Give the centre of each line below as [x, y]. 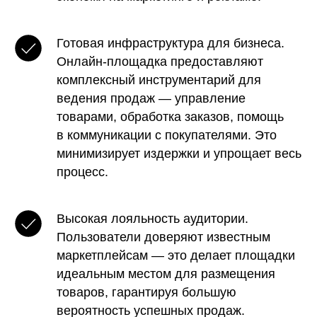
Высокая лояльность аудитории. [152, 219]
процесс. [82, 172]
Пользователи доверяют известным [163, 237]
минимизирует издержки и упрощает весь [179, 154]
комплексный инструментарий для [159, 80]
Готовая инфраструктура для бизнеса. [171, 44]
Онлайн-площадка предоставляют [160, 62]
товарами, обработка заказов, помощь [170, 117]
